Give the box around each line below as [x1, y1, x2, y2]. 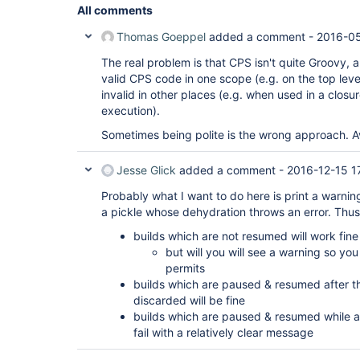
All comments [77, 3, 153, 17]
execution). [101, 104, 160, 117]
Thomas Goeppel [117, 30, 206, 43]
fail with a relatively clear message [133, 325, 313, 339]
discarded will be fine [133, 293, 245, 307]
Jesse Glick [117, 163, 176, 177]
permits [166, 261, 205, 275]
